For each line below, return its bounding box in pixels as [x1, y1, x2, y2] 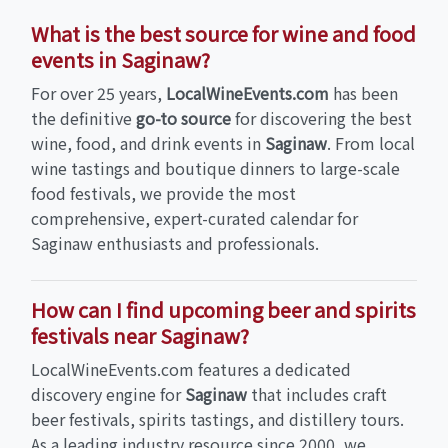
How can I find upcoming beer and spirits [31, 294, 416, 324]
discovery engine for [31, 381, 185, 406]
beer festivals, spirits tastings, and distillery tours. [31, 406, 404, 431]
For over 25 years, [31, 80, 166, 105]
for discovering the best [231, 105, 412, 130]
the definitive [31, 105, 136, 130]
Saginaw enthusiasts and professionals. [31, 230, 319, 255]
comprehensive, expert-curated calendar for [31, 205, 358, 230]
